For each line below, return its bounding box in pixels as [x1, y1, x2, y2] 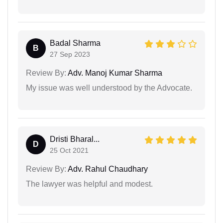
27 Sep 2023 [50, 50, 90, 58]
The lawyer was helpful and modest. [26, 179, 153, 188]
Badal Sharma [50, 38, 101, 47]
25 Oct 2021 [50, 146, 89, 154]
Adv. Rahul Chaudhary [66, 164, 148, 173]
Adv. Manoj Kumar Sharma [66, 68, 162, 77]
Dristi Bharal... [50, 134, 100, 143]
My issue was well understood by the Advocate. [26, 83, 192, 92]
